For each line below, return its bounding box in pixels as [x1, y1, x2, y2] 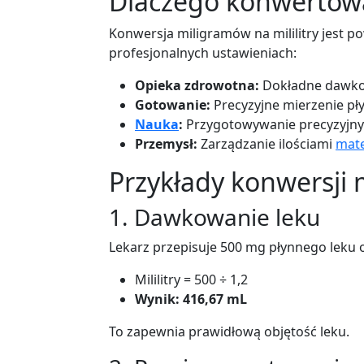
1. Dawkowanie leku [109, 201, 320, 232]
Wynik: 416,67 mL [135, 290, 247, 308]
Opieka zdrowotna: [135, 76, 259, 94]
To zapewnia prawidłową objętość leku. [109, 323, 349, 340]
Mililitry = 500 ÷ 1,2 [135, 271, 248, 288]
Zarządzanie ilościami [197, 135, 336, 153]
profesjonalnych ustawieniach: [109, 44, 297, 62]
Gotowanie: [135, 96, 210, 114]
